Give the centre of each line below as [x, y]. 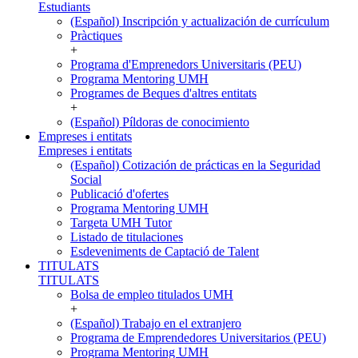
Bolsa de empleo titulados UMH [152, 294]
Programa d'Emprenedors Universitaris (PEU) [186, 64]
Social [86, 179]
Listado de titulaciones [127, 237]
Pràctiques [96, 36]
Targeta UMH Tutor [121, 223]
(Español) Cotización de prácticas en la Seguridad [195, 165]
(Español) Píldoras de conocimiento [160, 122]
